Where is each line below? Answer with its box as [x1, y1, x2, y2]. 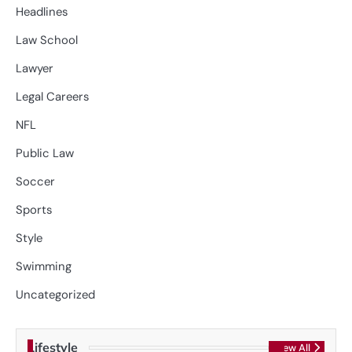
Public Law [16, 145, 74, 161]
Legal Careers [16, 88, 89, 104]
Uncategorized [16, 286, 95, 302]
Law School [16, 31, 78, 48]
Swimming [16, 258, 71, 274]
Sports [16, 201, 52, 218]
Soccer [16, 173, 55, 189]
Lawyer [16, 60, 53, 76]
